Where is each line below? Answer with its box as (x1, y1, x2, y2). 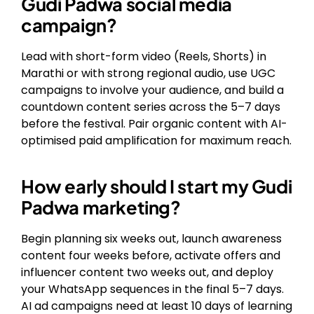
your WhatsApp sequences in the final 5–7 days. (21, 281, 284, 298)
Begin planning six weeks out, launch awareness (21, 231, 282, 247)
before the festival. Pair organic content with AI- (21, 116, 287, 132)
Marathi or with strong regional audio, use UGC (21, 65, 275, 82)
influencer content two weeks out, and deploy (21, 264, 273, 281)
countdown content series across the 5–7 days (21, 99, 280, 116)
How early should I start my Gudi (21, 175, 292, 198)
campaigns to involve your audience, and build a (21, 82, 284, 99)
